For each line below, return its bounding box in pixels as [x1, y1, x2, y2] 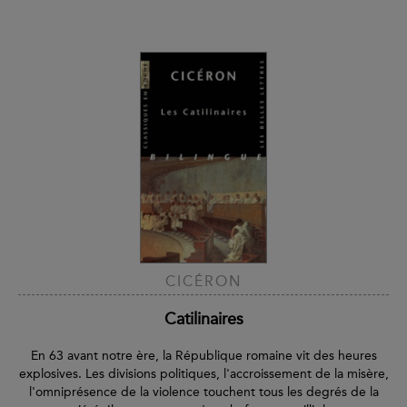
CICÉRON [165, 272, 242, 290]
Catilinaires [164, 308, 243, 329]
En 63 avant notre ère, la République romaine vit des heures [30, 347, 377, 363]
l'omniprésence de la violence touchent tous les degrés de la [28, 383, 379, 400]
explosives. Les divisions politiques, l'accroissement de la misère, [18, 365, 389, 382]
